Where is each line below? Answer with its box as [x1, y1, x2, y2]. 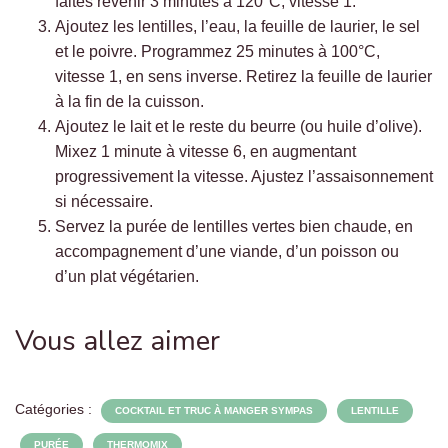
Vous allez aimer [15, 322, 220, 360]
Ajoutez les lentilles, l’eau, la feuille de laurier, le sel [55, 18, 420, 35]
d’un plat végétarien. [55, 268, 199, 285]
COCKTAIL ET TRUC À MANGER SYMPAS [115, 405, 313, 416]
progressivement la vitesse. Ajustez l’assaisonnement [55, 168, 433, 185]
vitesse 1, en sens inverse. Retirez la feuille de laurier [55, 68, 432, 85]
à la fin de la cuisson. [55, 93, 204, 110]
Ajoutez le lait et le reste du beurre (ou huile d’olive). [55, 118, 422, 135]
